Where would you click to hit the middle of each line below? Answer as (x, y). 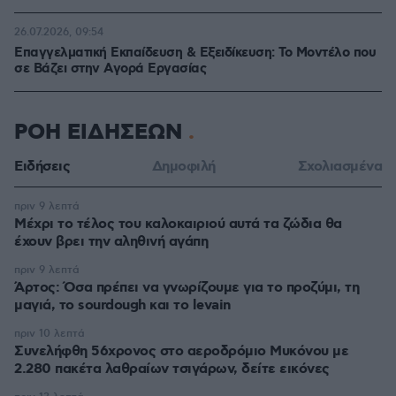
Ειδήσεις (42, 167)
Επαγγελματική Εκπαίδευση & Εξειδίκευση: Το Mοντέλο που (195, 53)
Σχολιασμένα (339, 167)
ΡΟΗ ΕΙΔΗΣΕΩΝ (101, 133)
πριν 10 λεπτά (49, 334)
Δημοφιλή (183, 167)
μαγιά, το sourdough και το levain (122, 305)
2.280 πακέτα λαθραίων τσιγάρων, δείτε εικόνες (172, 369)
